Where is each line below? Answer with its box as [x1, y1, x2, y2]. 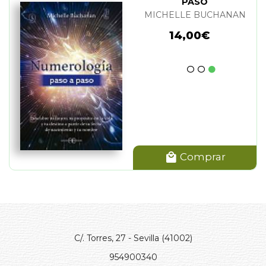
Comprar [177, 151, 226, 163]
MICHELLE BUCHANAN [144, 9, 246, 21]
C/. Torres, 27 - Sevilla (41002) [74, 233, 192, 244]
